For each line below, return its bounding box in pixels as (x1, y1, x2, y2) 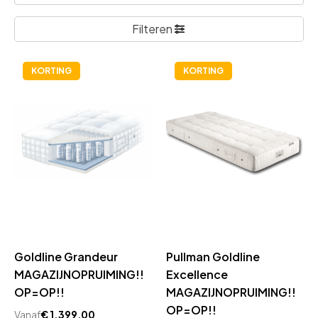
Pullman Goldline (166, 249, 260, 264)
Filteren (131, 21, 172, 36)
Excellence (166, 267, 228, 282)
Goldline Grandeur (14, 249, 118, 264)
